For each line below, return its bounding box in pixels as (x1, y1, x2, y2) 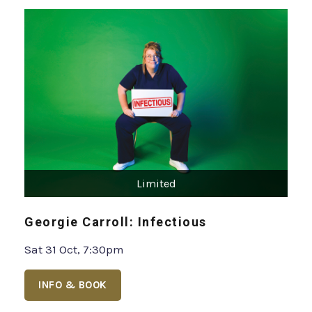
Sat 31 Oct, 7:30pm (24, 242, 124, 257)
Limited (136, 177, 176, 191)
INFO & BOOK (38, 279, 107, 292)
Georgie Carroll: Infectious (24, 214, 207, 230)
